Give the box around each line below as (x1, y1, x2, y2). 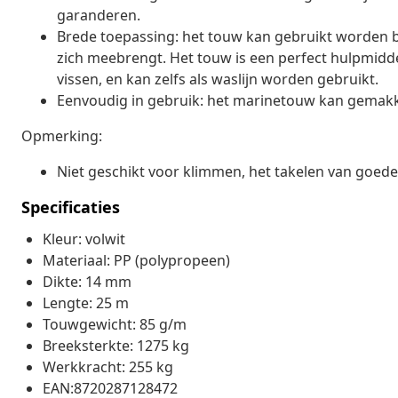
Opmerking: (21, 125, 102, 146)
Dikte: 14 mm (43, 271, 131, 291)
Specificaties (21, 195, 120, 218)
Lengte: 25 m (43, 292, 129, 313)
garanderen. (57, 4, 140, 25)
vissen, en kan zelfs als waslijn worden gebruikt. (57, 68, 378, 89)
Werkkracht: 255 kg (43, 356, 173, 377)
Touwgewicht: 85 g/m (43, 314, 187, 334)
